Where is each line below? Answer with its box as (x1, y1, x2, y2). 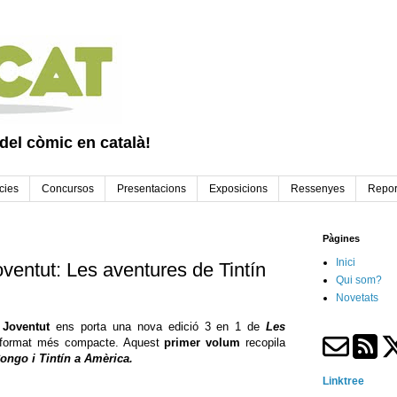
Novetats (336, 292, 378, 305)
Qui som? (336, 274, 382, 287)
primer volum (164, 336, 241, 350)
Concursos (42, 183, 94, 196)
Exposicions (209, 183, 268, 196)
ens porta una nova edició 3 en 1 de (50, 320, 267, 334)
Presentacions (117, 183, 186, 196)
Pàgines (323, 233, 360, 245)
